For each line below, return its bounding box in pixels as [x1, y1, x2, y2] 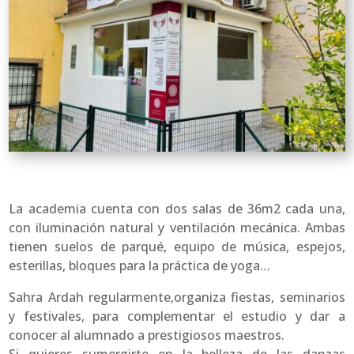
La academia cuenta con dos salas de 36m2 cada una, [9, 200, 345, 218]
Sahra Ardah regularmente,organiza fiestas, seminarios [9, 288, 345, 307]
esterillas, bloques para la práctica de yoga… [9, 257, 271, 275]
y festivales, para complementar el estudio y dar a [9, 307, 345, 326]
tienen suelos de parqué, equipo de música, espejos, [9, 238, 345, 256]
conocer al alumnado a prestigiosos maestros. [9, 326, 285, 345]
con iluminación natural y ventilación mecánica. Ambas [9, 219, 345, 237]
